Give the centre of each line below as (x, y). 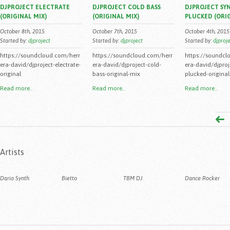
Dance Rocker (202, 178)
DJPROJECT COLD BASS (127, 7)
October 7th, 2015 (115, 31)
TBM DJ (133, 178)
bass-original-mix (116, 74)
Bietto (69, 178)
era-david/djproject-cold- (127, 65)
